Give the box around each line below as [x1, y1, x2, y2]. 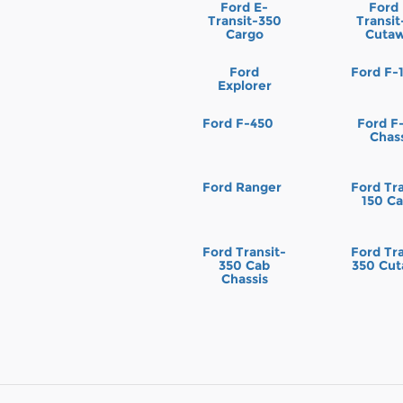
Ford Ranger [202, 179, 282, 196]
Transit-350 [207, 13, 282, 30]
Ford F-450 [202, 114, 273, 131]
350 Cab [219, 256, 271, 273]
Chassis [220, 270, 268, 287]
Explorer [217, 77, 272, 94]
